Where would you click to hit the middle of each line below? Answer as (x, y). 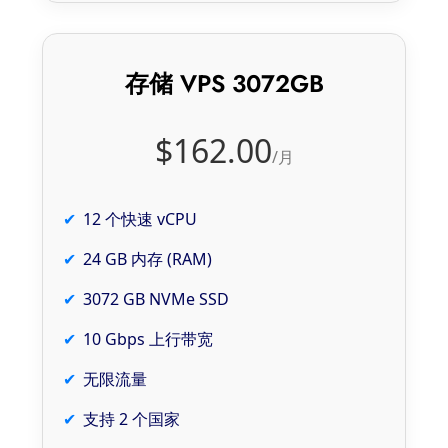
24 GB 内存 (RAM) (147, 258)
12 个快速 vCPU (140, 218)
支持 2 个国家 (131, 418)
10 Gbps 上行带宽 (148, 338)
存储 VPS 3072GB (224, 83)
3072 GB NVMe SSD (156, 298)
